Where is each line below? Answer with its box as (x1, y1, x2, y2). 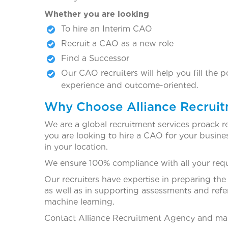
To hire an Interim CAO (61, 23, 152, 34)
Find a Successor (61, 53, 129, 63)
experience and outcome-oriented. (61, 80, 198, 90)
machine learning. (44, 196, 115, 207)
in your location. (44, 141, 108, 152)
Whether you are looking (44, 9, 149, 19)
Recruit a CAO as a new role (61, 38, 174, 48)
